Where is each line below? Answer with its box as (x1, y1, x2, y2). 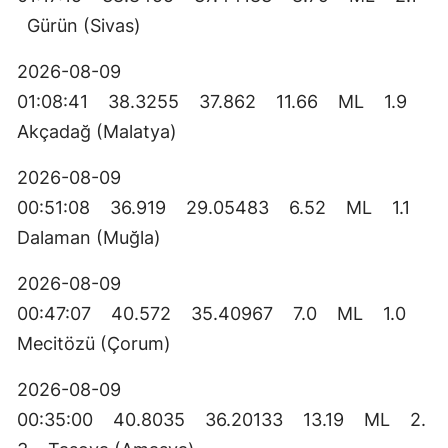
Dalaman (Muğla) (17, 227, 181, 249)
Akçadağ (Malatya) (17, 121, 197, 143)
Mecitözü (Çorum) (17, 333, 191, 355)
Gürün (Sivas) (17, 15, 161, 37)
